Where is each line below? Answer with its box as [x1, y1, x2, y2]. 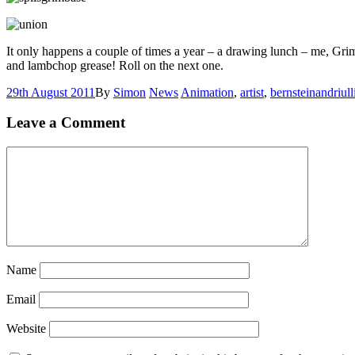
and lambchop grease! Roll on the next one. [6, 58, 223, 72]
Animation [181, 85, 234, 99]
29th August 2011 [6, 85, 95, 99]
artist [240, 85, 264, 99]
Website [6, 322, 46, 336]
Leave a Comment [6, 114, 125, 132]
